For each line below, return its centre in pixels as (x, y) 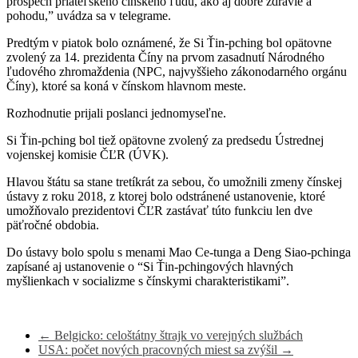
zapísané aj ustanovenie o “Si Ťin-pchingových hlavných (150, 266)
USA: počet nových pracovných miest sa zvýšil (159, 349)
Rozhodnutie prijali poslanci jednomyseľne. (116, 113)
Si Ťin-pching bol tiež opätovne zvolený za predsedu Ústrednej (165, 140)
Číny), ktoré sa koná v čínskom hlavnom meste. (126, 86)
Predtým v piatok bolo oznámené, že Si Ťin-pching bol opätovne (169, 42)
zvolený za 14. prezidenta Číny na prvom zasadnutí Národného (165, 57)
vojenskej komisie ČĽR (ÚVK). (88, 154)
